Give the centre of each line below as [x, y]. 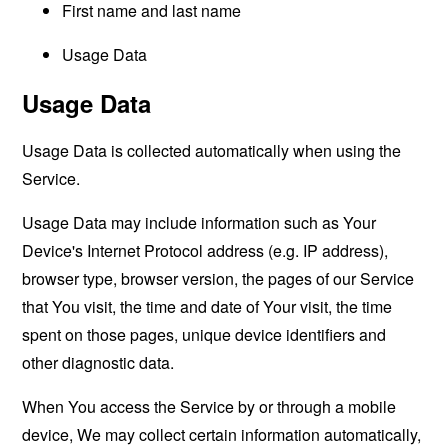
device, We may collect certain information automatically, [222, 434]
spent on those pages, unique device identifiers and [204, 334]
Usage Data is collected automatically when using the [212, 150]
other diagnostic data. [98, 362]
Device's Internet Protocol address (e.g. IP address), [205, 250]
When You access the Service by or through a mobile [209, 406]
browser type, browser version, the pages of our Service [218, 278]
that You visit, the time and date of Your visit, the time [207, 306]
